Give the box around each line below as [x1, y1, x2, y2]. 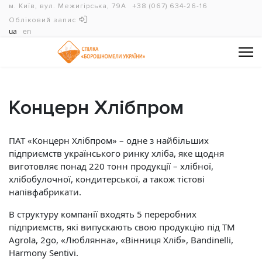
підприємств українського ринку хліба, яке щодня [9, 147, 224, 159]
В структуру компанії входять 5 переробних [9, 208, 196, 220]
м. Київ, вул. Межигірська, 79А [9, 2, 126, 11]
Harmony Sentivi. [9, 247, 78, 258]
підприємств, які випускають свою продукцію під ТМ [9, 221, 235, 233]
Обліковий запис [9, 16, 76, 25]
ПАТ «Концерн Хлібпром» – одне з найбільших [9, 135, 209, 146]
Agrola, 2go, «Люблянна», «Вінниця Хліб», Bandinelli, [9, 234, 233, 246]
